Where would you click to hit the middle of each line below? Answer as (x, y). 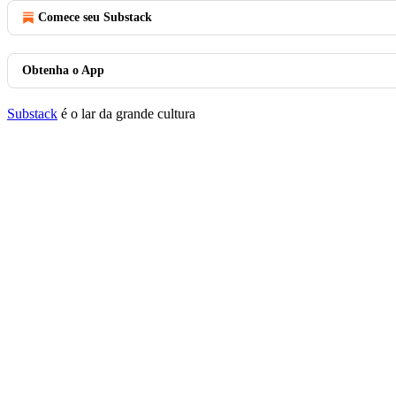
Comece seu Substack (95, 17)
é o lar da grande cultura (126, 114)
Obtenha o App (63, 70)
